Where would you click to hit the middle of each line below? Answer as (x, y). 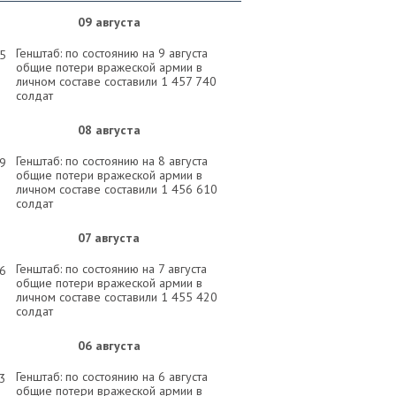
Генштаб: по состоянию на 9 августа (112, 53)
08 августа (109, 130)
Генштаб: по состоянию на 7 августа (111, 269)
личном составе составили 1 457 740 (116, 81)
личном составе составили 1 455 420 (117, 297)
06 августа (109, 346)
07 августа (109, 238)
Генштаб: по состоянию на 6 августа (112, 377)
